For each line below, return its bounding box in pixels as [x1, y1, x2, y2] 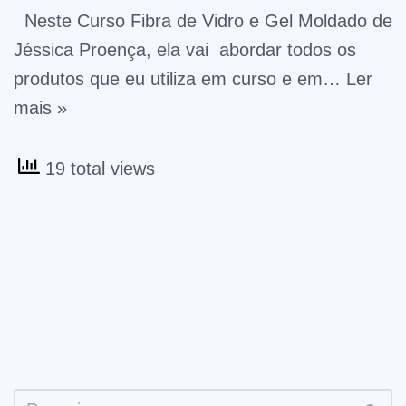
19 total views [40, 158, 155, 179]
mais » [14, 97, 67, 118]
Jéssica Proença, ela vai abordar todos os [14, 39, 356, 60]
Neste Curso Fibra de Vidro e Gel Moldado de [14, 10, 392, 31]
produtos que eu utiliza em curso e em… [14, 68, 346, 89]
